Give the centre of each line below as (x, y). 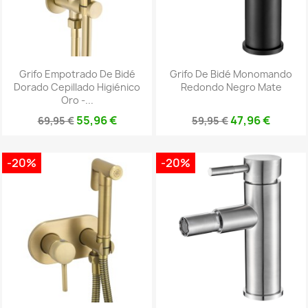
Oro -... (77, 100)
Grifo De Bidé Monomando (231, 74)
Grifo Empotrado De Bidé (77, 74)
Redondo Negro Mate (231, 87)
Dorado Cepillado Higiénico (77, 87)
